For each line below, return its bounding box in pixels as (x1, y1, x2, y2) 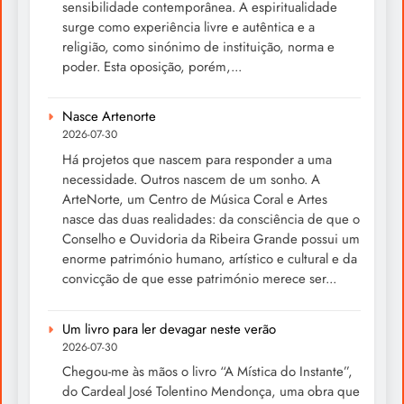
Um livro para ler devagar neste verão (62, 318, 276, 339)
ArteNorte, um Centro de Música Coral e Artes (62, 188, 327, 209)
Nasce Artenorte (62, 106, 156, 127)
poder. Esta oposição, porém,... (62, 56, 242, 77)
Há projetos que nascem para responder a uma (62, 149, 332, 170)
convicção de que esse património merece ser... (62, 268, 336, 289)
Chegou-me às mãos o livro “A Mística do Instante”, (62, 362, 353, 382)
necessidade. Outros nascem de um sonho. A (62, 169, 320, 189)
